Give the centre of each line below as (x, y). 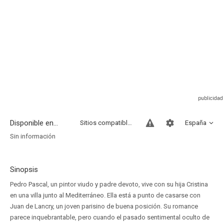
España (196, 123)
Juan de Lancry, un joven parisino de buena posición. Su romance (104, 206)
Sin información (33, 136)
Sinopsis (24, 169)
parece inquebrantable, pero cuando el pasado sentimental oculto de (110, 217)
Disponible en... (34, 123)
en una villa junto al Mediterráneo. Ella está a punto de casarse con (105, 195)
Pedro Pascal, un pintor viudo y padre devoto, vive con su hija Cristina (109, 184)
